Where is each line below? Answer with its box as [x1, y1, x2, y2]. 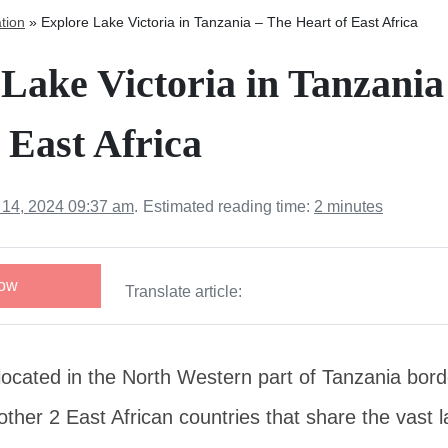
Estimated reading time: [143, 198, 314, 215]
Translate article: [125, 283, 243, 300]
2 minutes [314, 198, 383, 215]
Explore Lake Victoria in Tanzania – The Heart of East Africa [41, 14, 418, 30]
